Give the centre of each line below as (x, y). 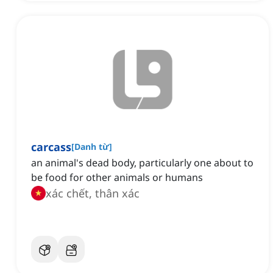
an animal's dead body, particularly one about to (142, 163)
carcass (51, 147)
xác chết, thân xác (93, 193)
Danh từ (92, 147)
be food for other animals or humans (117, 178)
